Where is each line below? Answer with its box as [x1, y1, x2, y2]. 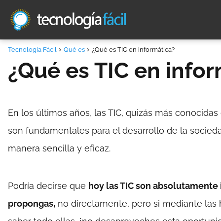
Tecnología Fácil [8, 46, 57, 53]
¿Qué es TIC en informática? [92, 46, 175, 53]
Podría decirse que [8, 181, 88, 191]
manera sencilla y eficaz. [8, 143, 110, 153]
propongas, [8, 198, 55, 209]
